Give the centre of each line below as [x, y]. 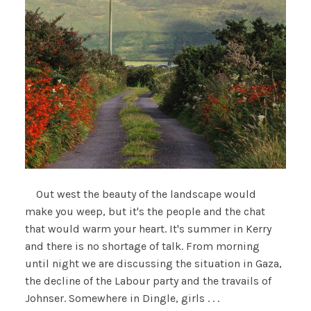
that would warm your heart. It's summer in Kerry [148, 229]
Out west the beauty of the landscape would [140, 194]
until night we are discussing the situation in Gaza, [153, 263]
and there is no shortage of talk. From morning [142, 246]
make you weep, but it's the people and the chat [145, 211]
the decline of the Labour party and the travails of [148, 281]
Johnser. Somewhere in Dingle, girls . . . [122, 298]
